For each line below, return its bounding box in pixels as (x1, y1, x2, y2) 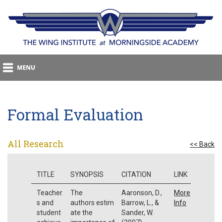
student (37, 208, 61, 217)
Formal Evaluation (7, 104, 143, 124)
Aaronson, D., (121, 188, 162, 197)
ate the (70, 208, 93, 217)
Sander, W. (121, 208, 154, 217)
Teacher (37, 188, 63, 197)
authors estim (70, 198, 114, 207)
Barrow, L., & (121, 198, 159, 207)
